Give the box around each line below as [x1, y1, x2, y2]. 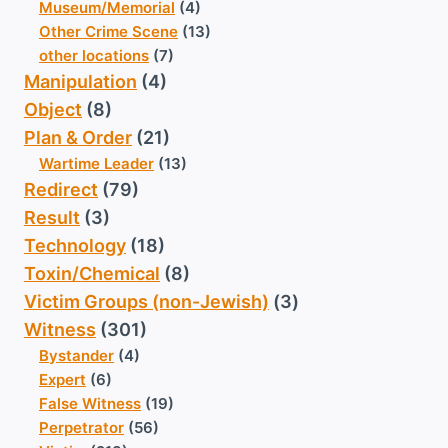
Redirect [24, 179, 98, 201]
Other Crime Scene [39, 22, 178, 42]
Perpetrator [39, 418, 124, 438]
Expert [39, 370, 86, 390]
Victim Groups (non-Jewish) [24, 291, 269, 313]
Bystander [39, 346, 114, 366]
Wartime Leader [39, 154, 154, 174]
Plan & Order [24, 127, 132, 149]
